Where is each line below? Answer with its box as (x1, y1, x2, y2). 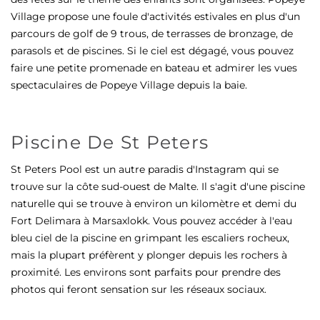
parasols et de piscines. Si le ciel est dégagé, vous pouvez (11, 44, 294, 57)
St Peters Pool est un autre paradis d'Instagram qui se (11, 162, 279, 176)
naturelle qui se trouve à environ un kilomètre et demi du (11, 196, 296, 210)
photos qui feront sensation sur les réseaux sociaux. (11, 282, 266, 296)
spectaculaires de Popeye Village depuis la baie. (11, 79, 247, 91)
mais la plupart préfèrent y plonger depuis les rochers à (11, 248, 287, 261)
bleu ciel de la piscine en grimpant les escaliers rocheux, (11, 231, 289, 244)
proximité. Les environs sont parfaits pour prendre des (11, 265, 281, 279)
